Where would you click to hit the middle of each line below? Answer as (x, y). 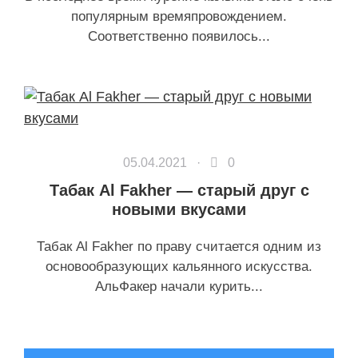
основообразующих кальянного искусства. (179, 267)
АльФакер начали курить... (179, 286)
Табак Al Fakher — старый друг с (179, 190)
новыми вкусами (179, 209)
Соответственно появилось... (179, 36)
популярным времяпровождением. (179, 16)
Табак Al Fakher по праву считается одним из (179, 247)
